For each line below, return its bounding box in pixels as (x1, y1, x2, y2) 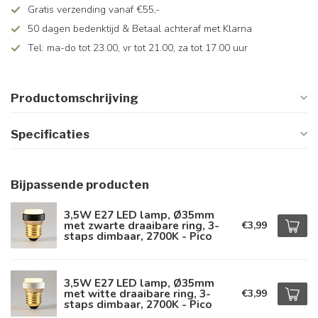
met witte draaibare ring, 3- (64, 286, 211, 301)
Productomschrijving (11, 91, 138, 105)
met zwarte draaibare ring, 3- (64, 218, 219, 233)
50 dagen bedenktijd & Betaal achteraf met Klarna (28, 22, 252, 35)
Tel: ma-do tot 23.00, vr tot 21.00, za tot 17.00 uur (28, 41, 248, 55)
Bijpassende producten (11, 177, 149, 192)
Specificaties (11, 127, 89, 141)
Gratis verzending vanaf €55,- (28, 3, 160, 16)
